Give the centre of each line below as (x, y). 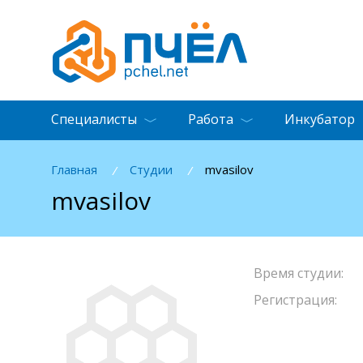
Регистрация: (295, 299)
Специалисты (94, 119)
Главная (74, 169)
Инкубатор (320, 119)
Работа (211, 119)
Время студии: (299, 273)
